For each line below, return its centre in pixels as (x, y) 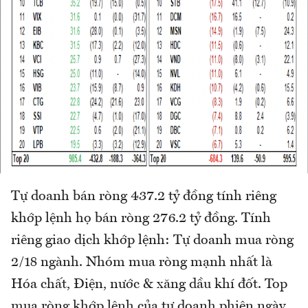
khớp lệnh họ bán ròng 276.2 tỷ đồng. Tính (141, 218)
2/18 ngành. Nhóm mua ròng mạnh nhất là (142, 262)
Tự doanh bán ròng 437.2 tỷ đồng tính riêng (144, 196)
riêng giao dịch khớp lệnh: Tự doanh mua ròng (152, 240)
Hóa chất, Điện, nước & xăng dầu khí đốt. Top (149, 284)
